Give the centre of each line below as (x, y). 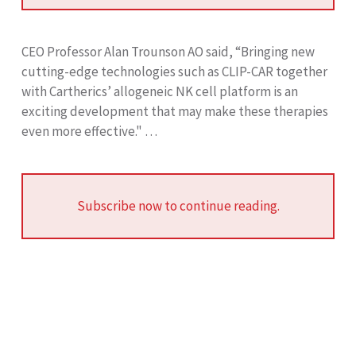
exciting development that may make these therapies (175, 111)
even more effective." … (89, 131)
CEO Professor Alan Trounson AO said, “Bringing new (168, 51)
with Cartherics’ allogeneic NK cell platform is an (160, 91)
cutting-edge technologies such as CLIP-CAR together (174, 71)
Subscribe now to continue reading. (178, 205)
